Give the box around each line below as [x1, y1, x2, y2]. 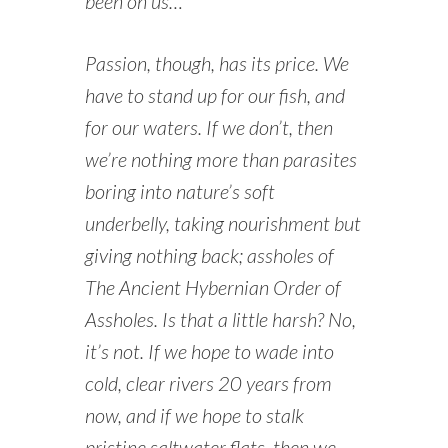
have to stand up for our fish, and [84, 83, 345, 108]
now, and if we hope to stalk [84, 403, 304, 428]
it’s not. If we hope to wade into [84, 339, 334, 364]
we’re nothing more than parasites [84, 147, 357, 172]
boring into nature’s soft [84, 179, 275, 204]
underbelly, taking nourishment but [84, 211, 361, 236]
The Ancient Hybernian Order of [84, 275, 341, 300]
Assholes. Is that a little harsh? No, [84, 307, 356, 332]
